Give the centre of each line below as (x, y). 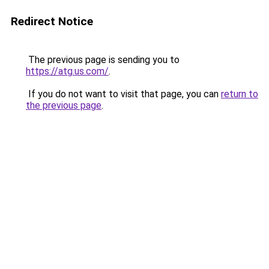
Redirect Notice (52, 21)
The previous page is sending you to (103, 60)
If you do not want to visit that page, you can (123, 94)
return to (240, 94)
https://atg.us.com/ (67, 71)
